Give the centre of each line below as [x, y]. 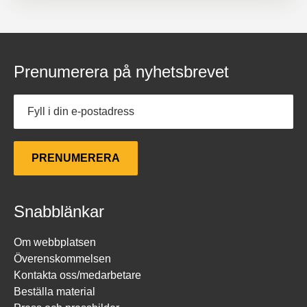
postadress [43, 121]
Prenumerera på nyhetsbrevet [121, 72]
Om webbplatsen [55, 242]
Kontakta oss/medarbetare [77, 275]
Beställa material [54, 292]
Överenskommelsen [62, 259]
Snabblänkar [59, 211]
